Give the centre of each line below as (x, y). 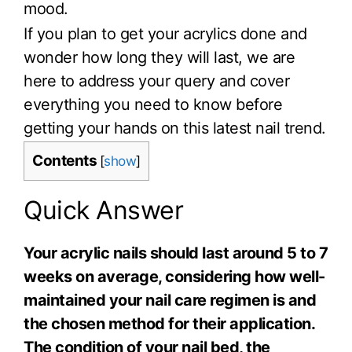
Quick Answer (103, 210)
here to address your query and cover (156, 81)
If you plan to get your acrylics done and (165, 34)
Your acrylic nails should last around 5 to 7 (176, 253)
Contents (65, 160)
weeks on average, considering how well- (174, 276)
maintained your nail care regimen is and (170, 300)
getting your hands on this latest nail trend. (175, 128)
